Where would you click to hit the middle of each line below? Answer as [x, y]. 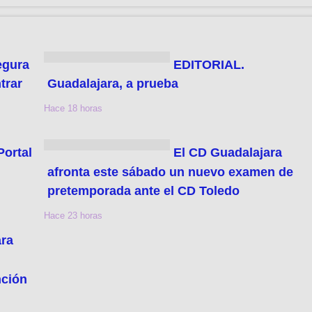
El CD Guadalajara [227, 152]
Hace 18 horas [73, 109]
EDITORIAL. [209, 64]
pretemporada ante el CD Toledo [144, 191]
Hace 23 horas [73, 216]
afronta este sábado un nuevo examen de [171, 172]
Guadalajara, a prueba [113, 84]
